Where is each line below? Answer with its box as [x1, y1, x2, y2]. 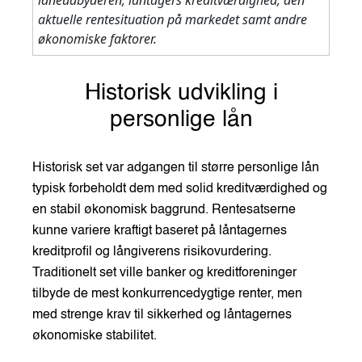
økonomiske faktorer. [38, 29, 157, 48]
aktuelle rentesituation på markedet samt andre [38, 10, 307, 28]
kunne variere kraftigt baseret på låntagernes [32, 224, 287, 238]
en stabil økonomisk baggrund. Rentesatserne [32, 203, 296, 217]
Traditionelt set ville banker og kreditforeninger [32, 266, 297, 280]
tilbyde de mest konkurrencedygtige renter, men [32, 287, 302, 301]
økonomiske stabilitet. [32, 329, 157, 343]
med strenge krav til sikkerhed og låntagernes [32, 308, 292, 322]
